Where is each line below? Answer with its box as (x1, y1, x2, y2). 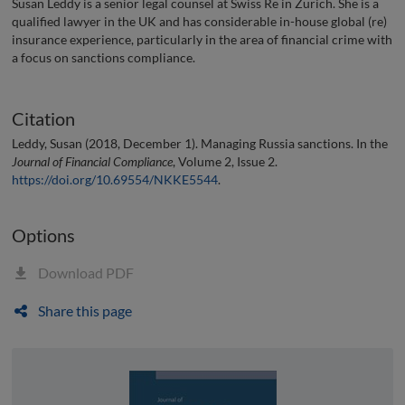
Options (12, 223, 75, 246)
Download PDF (35, 263, 134, 281)
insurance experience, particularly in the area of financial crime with (12, 32, 392, 48)
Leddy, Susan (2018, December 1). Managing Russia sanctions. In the (12, 135, 388, 151)
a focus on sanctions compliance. (12, 50, 195, 66)
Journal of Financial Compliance (12, 153, 173, 169)
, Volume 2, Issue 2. (173, 153, 278, 169)
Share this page (35, 301, 132, 319)
